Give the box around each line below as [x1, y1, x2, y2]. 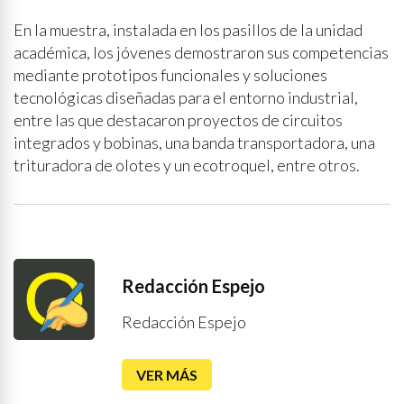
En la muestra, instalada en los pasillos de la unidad [14, 20, 363, 40]
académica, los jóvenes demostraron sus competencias [14, 42, 389, 62]
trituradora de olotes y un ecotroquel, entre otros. [14, 155, 360, 175]
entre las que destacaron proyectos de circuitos [14, 110, 343, 130]
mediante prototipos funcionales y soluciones [14, 65, 327, 85]
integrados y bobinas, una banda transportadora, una [14, 133, 375, 152]
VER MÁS [136, 366, 197, 383]
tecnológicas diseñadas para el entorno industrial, [14, 87, 358, 107]
